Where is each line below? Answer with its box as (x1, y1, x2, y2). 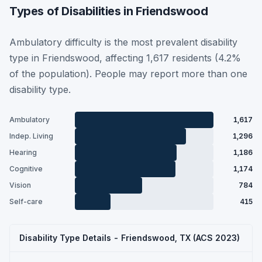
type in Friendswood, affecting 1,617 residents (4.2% (9, 51, 241, 64)
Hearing (9, 148, 37, 157)
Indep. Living (9, 132, 53, 140)
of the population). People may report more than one (9, 67, 247, 80)
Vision (9, 181, 31, 189)
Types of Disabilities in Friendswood (9, 4, 208, 18)
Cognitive (9, 164, 43, 173)
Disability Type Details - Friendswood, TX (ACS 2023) (19, 232, 240, 243)
